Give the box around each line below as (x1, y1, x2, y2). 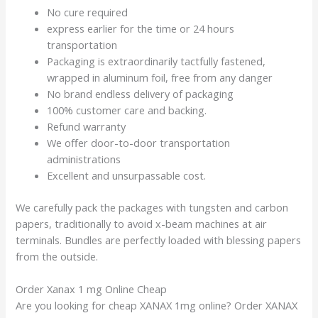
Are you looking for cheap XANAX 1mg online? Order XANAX (16, 297, 298, 312)
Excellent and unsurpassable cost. (47, 168, 207, 182)
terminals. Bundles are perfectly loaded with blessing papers (16, 232, 302, 247)
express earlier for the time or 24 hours (47, 21, 235, 35)
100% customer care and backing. (47, 102, 207, 117)
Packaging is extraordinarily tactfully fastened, (47, 53, 266, 68)
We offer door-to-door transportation (47, 135, 231, 150)
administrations (47, 151, 121, 166)
